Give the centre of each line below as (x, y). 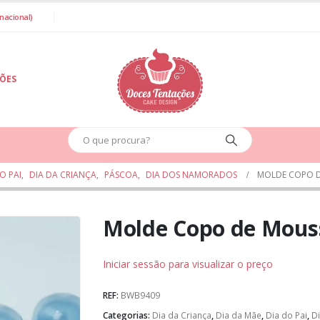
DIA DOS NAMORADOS (191, 174)
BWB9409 (140, 295)
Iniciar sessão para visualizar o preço (188, 264)
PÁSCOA (121, 174)
